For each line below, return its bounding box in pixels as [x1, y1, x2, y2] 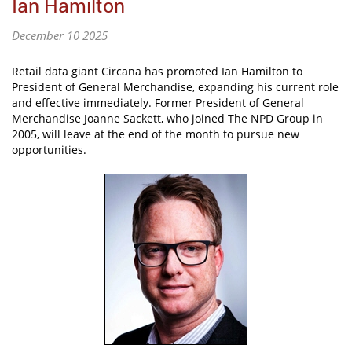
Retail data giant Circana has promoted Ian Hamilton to [12, 64, 302, 79]
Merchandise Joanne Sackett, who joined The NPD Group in [12, 111, 323, 126]
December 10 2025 [12, 27, 108, 44]
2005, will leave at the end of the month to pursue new [12, 126, 299, 142]
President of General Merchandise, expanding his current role [12, 79, 339, 95]
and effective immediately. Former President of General [12, 95, 304, 111]
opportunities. [12, 142, 86, 158]
